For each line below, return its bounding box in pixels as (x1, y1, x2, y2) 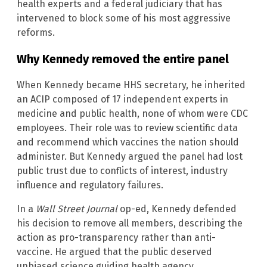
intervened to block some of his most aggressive (17, 13, 231, 24)
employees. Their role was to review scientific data (17, 122, 238, 134)
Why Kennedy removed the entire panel (17, 52, 229, 67)
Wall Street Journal (36, 203, 117, 215)
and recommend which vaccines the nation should (17, 136, 239, 148)
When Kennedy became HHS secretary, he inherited (17, 79, 246, 91)
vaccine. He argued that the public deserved (17, 246, 212, 258)
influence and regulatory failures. (17, 179, 163, 191)
